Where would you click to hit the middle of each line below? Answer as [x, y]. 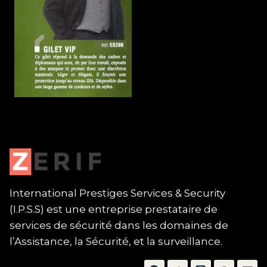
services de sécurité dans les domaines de [119, 226]
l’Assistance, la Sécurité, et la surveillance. [117, 242]
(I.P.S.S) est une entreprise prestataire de [113, 209]
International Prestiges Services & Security [117, 193]
